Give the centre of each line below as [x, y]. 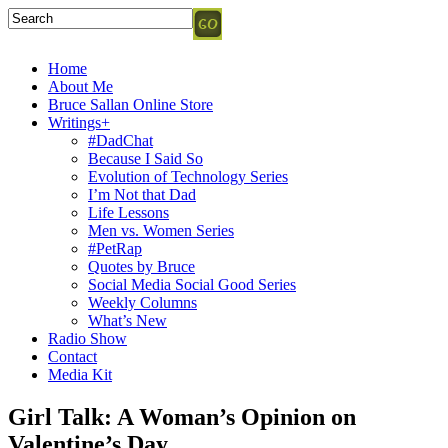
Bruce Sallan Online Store [130, 104]
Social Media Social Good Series [192, 284]
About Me [80, 86]
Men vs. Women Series [161, 230]
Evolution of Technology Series [188, 176]
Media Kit [80, 374]
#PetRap [115, 248]
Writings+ [79, 122]
